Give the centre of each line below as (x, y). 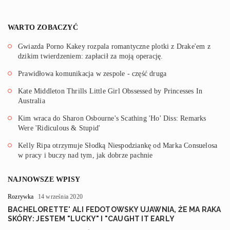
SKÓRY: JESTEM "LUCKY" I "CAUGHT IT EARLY (91, 218)
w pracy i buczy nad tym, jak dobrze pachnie (85, 155)
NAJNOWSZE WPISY (44, 179)
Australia (32, 101)
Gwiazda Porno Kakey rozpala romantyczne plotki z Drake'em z (114, 46)
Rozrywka (21, 196)
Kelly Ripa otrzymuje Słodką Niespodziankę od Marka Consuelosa (118, 145)
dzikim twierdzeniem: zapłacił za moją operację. (91, 56)
